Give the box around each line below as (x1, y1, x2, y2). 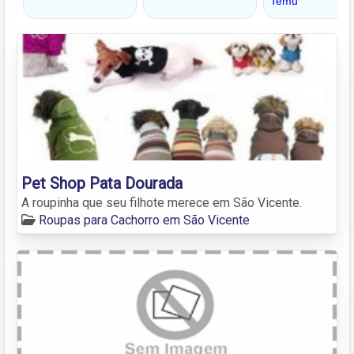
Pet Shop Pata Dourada (21, 173, 183, 193)
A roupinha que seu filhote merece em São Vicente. (21, 194, 302, 210)
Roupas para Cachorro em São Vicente (39, 212, 250, 228)
